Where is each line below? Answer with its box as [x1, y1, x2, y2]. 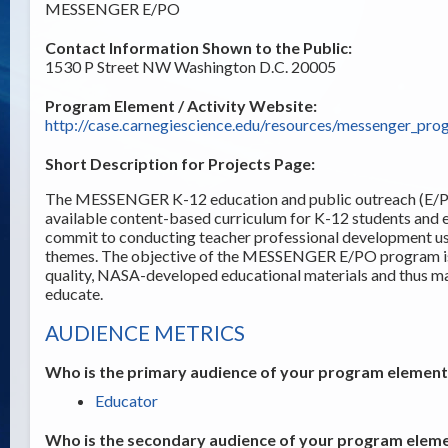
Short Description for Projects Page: [45, 154, 315, 173]
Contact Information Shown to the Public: [45, 38, 352, 57]
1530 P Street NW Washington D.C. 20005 [45, 57, 336, 76]
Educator [95, 391, 158, 410]
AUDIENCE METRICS [45, 320, 245, 345]
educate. [45, 284, 106, 303]
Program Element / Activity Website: [45, 96, 317, 115]
